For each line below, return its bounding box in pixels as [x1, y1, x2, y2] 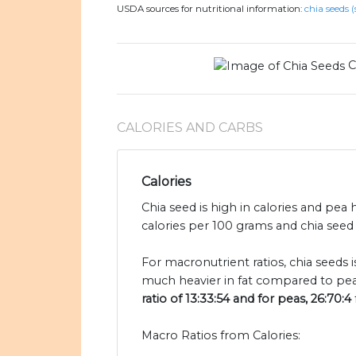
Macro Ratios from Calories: [141, 328, 300, 343]
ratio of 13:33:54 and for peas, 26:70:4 [141, 292, 351, 307]
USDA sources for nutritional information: [117, 3, 304, 15]
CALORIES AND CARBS [117, 120, 263, 136]
